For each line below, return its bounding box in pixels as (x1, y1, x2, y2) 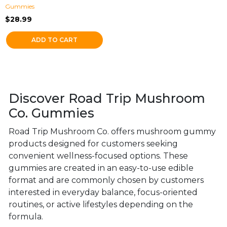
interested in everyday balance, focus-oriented (9, 187, 198, 197)
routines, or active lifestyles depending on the (9, 200, 193, 209)
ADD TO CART (31, 36, 78, 44)
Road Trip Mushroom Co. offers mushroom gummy (9, 127, 216, 136)
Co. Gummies (9, 105, 94, 121)
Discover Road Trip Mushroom (9, 91, 205, 106)
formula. (9, 212, 43, 221)
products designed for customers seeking (9, 139, 178, 148)
